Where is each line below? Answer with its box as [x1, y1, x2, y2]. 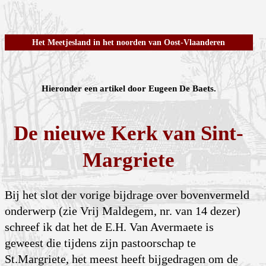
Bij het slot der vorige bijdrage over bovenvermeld [5, 188, 249, 202]
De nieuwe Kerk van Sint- [14, 121, 244, 145]
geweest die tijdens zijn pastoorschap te [5, 236, 196, 250]
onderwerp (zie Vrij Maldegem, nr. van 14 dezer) [5, 204, 240, 218]
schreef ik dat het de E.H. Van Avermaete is [5, 220, 214, 234]
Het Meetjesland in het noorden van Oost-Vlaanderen [32, 38, 226, 47]
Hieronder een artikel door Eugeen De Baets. [41, 84, 216, 94]
